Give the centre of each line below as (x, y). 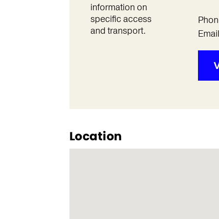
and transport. (118, 31)
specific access (121, 19)
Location (96, 136)
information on (119, 7)
